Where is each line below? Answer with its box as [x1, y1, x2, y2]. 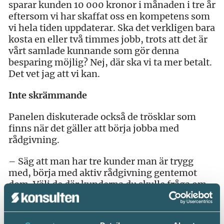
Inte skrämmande [8, 89, 87, 101]
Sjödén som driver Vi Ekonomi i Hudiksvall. [8, 201, 199, 213]
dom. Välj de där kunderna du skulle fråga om [8, 178, 206, 190]
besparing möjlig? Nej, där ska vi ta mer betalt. [8, 56, 212, 68]
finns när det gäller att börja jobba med [8, 122, 179, 134]
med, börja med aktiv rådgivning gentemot [8, 166, 197, 178]
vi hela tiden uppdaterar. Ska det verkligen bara [8, 21, 215, 33]
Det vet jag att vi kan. [8, 67, 100, 79]
